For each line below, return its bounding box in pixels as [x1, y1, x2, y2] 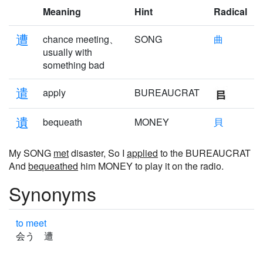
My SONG [9, 146, 53, 160]
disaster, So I [69, 146, 127, 160]
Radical [214, 5, 247, 18]
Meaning [43, 5, 81, 18]
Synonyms [9, 180, 96, 207]
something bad [43, 58, 104, 72]
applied [127, 146, 158, 160]
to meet [16, 216, 46, 230]
